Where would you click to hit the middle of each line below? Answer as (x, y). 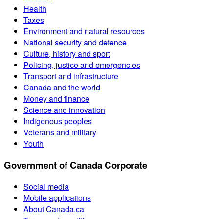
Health (35, 9)
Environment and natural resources (84, 31)
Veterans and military (60, 132)
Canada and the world (62, 88)
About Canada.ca (54, 209)
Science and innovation (64, 110)
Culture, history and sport (67, 54)
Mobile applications (57, 197)
